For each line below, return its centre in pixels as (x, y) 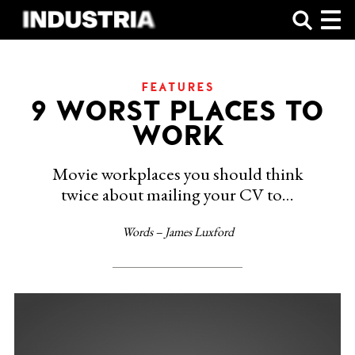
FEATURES (178, 86)
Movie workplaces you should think (177, 174)
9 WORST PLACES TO (177, 109)
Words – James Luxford (177, 231)
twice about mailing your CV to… (177, 195)
